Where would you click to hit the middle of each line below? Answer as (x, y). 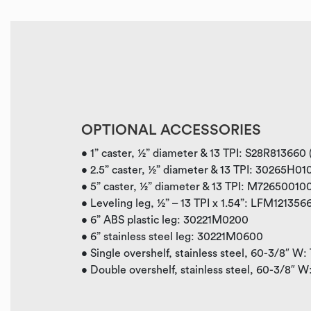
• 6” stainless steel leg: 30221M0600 (172, 237)
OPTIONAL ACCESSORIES (171, 130)
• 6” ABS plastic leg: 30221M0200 (165, 220)
